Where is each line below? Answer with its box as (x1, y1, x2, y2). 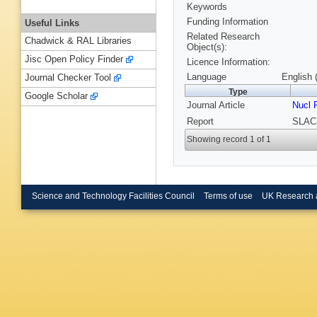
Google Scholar (25, 91, 88, 102)
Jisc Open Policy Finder (25, 54, 123, 65)
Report (187, 116, 214, 127)
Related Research (187, 31, 260, 42)
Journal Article (187, 100, 245, 111)
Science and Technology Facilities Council (32, 191, 195, 200)
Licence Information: (187, 57, 270, 68)
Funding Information (187, 16, 268, 28)
